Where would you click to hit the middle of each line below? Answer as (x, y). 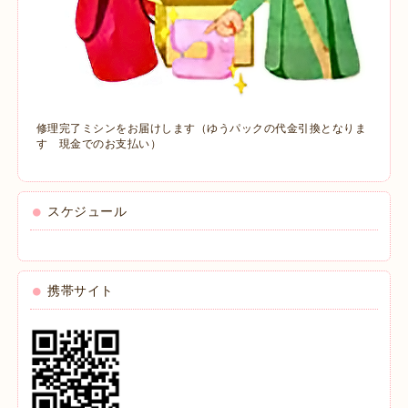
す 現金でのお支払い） (99, 144)
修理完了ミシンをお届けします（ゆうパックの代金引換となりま (201, 129)
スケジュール (87, 212)
